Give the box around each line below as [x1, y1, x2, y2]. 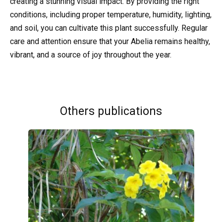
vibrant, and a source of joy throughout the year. [10, 50, 171, 60]
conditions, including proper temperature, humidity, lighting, [10, 10, 212, 20]
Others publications [60, 104, 162, 118]
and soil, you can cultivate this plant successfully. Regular [10, 23, 208, 33]
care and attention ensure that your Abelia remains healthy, [10, 37, 210, 47]
